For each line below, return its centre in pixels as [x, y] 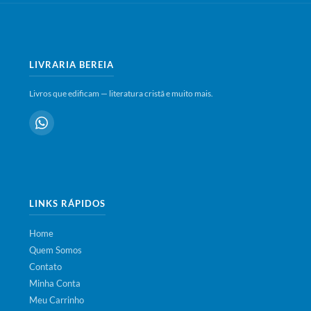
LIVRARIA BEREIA [72, 65]
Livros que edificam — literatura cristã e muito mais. [121, 93]
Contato [46, 267]
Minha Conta [55, 283]
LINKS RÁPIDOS [68, 203]
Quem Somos [56, 250]
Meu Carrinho [57, 300]
